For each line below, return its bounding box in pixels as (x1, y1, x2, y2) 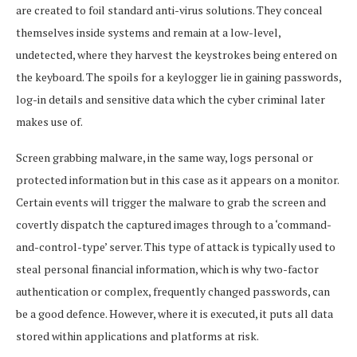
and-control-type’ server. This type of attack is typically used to (16, 238, 335, 254)
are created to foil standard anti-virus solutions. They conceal (16, 2, 323, 18)
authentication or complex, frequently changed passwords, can (16, 283, 330, 299)
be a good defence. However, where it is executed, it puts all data (16, 305, 333, 321)
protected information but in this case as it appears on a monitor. (16, 171, 339, 187)
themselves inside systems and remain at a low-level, (16, 24, 280, 40)
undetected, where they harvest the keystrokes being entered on (16, 46, 337, 62)
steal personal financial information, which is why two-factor (16, 261, 319, 277)
